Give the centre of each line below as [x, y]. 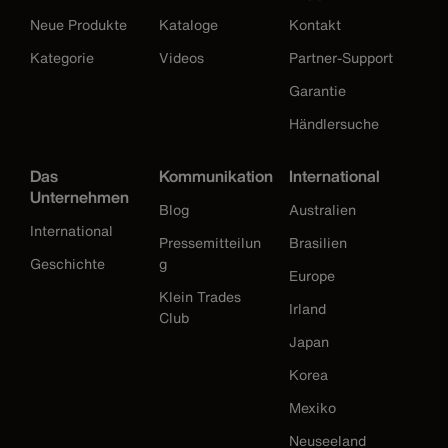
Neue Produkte [78, 25]
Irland [307, 309]
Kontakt [314, 25]
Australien [322, 210]
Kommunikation [216, 176]
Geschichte [67, 264]
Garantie [317, 91]
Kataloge [189, 25]
